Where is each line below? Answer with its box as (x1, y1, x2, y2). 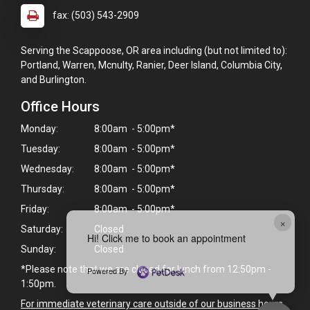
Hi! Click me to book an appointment (86, 230, 246, 245)
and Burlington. (21, 73, 86, 85)
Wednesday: (21, 163, 74, 174)
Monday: (21, 122, 58, 134)
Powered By (86, 265, 130, 277)
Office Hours (21, 98, 100, 115)
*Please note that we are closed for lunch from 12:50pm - (21, 263, 271, 275)
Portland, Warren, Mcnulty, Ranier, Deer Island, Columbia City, (21, 59, 282, 71)
